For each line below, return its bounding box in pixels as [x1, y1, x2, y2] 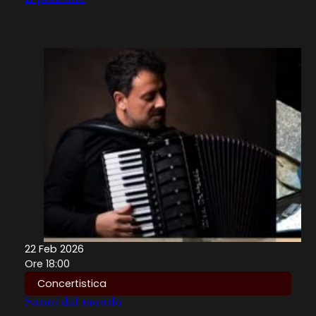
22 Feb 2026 [25, 241, 84, 256]
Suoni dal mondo [25, 292, 122, 312]
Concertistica [37, 276, 107, 291]
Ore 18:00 [25, 256, 70, 271]
